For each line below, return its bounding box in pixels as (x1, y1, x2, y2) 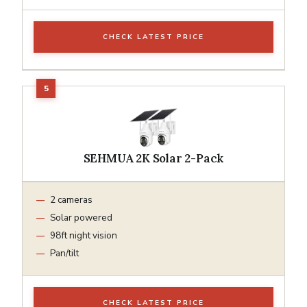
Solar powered (50, 210, 112, 224)
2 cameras (50, 193, 93, 206)
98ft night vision (50, 228, 117, 242)
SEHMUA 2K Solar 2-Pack (83, 150, 224, 166)
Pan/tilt (50, 246, 79, 260)
